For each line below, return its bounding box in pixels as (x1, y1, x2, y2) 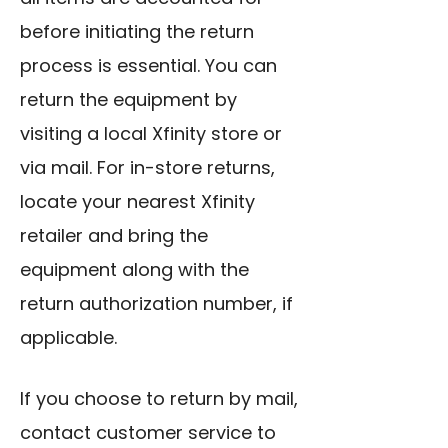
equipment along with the (20, 257, 249, 283)
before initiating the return (20, 19, 254, 45)
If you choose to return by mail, (20, 386, 298, 412)
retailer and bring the (20, 223, 208, 249)
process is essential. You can (20, 53, 277, 79)
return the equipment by (20, 87, 237, 113)
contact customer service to (20, 420, 276, 446)
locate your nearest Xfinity (20, 189, 255, 215)
